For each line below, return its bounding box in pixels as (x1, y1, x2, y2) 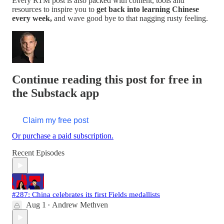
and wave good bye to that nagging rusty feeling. (54, 13, 208, 22)
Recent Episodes (12, 148, 64, 157)
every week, (12, 13, 54, 22)
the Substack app (12, 86, 99, 99)
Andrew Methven (52, 200, 108, 209)
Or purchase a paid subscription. (12, 131, 113, 140)
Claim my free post (22, 116, 88, 125)
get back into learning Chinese (96, 4, 199, 13)
